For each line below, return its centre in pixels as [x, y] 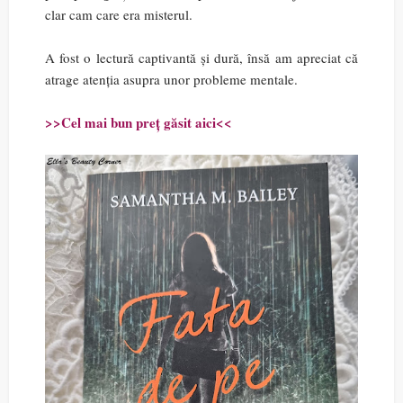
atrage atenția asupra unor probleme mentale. [171, 79]
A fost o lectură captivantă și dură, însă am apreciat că [201, 58]
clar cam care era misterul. [119, 14]
